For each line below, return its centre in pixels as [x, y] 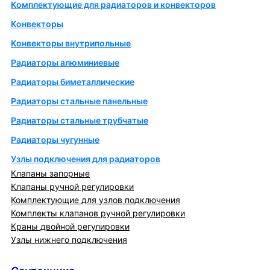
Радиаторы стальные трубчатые [80, 121]
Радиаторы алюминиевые [65, 63]
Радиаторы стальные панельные [79, 101]
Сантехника [34, 255]
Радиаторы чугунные [55, 140]
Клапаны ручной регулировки [72, 187]
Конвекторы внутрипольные [71, 43]
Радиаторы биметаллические [73, 82]
